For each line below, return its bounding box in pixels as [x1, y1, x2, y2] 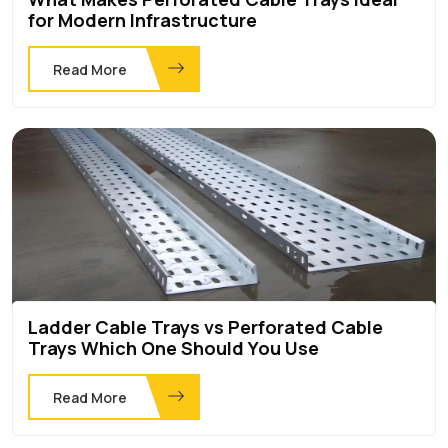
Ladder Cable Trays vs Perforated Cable [28, 314, 383, 339]
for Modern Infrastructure [28, 7, 257, 32]
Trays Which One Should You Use [28, 335, 319, 360]
